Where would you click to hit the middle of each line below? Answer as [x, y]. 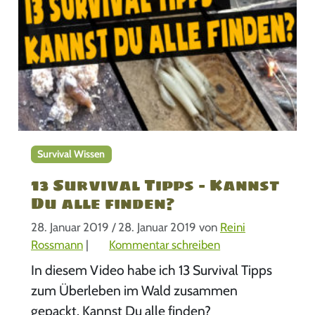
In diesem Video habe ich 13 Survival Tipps [151, 270]
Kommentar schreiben [165, 244]
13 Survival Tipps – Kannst [155, 185]
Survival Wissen [71, 154]
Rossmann [57, 244]
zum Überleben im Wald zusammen [134, 290]
